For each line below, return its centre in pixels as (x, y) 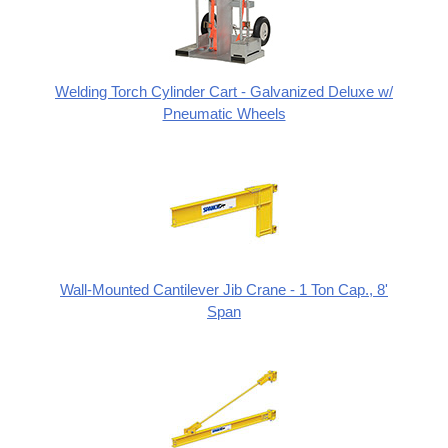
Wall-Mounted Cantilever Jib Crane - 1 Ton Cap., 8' (224, 290)
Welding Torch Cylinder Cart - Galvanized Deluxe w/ (224, 92)
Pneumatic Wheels (224, 114)
